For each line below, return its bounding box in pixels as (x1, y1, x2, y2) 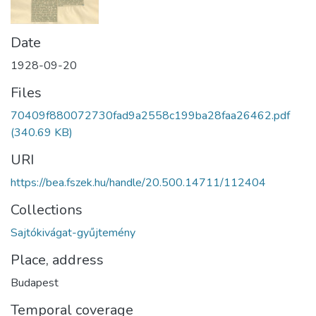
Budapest (11, 275, 59, 291)
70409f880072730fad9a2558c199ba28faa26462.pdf (11, 108, 290, 124)
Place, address (11, 250, 104, 270)
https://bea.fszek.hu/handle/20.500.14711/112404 (11, 175, 266, 191)
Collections (11, 200, 83, 220)
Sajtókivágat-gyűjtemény (11, 225, 135, 241)
